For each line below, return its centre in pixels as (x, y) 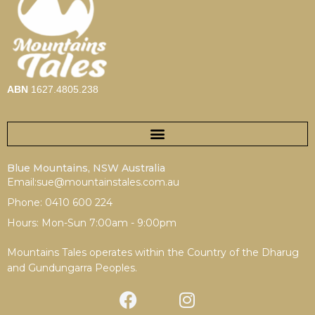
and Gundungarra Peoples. (72, 268)
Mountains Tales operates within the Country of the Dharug (153, 252)
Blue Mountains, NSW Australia (86, 168)
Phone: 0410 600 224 (60, 202)
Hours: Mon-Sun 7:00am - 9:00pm (92, 223)
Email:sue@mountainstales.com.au (93, 182)
